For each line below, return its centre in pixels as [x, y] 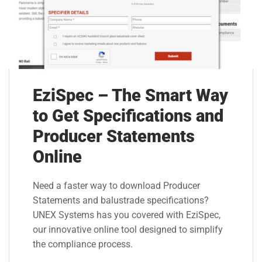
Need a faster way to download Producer [116, 186]
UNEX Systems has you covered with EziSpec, [127, 216]
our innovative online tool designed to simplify [128, 230]
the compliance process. [83, 245]
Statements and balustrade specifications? [121, 201]
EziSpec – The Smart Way [130, 96]
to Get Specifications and [128, 116]
